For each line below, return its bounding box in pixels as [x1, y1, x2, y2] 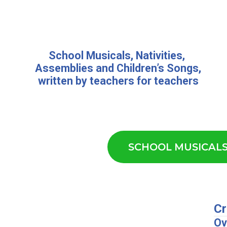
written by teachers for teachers [37, 74, 199, 87]
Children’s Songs [117, 61, 199, 74]
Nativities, [136, 49, 188, 62]
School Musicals [49, 49, 131, 62]
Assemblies [35, 61, 94, 74]
